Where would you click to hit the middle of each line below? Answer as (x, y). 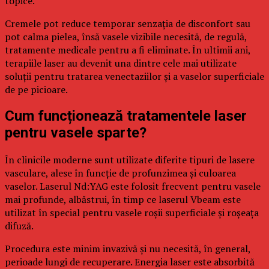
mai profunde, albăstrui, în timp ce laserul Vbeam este (123, 200)
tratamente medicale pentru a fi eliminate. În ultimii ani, (128, 50)
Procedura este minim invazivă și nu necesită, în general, (128, 249)
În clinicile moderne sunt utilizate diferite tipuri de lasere (130, 160)
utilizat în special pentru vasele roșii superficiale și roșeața (132, 213)
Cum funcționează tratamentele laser (126, 116)
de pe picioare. (36, 89)
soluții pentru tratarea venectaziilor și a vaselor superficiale (134, 76)
